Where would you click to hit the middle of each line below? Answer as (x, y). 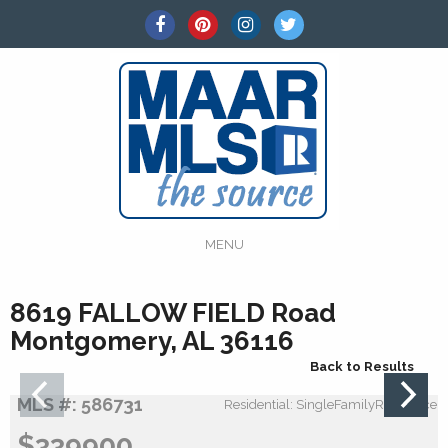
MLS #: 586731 (79, 404)
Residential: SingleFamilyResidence (330, 404)
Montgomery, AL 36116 (152, 341)
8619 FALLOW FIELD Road (173, 313)
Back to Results (362, 366)
